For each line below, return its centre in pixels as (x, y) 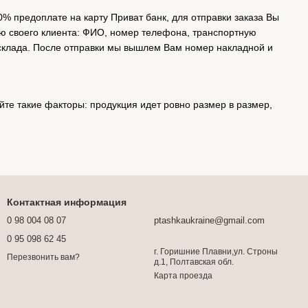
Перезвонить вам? (43, 257)
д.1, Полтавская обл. (194, 262)
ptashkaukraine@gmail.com (209, 220)
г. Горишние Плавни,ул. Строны (216, 252)
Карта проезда (183, 276)
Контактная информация (67, 202)
